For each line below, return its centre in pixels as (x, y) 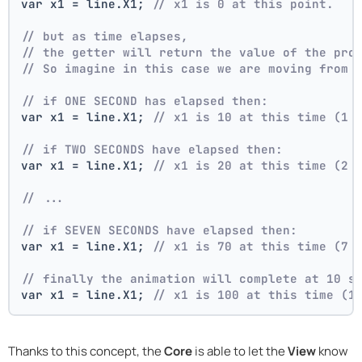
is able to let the (240, 351)
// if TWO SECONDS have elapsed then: (152, 149)
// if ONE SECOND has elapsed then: (145, 100)
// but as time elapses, (105, 36)
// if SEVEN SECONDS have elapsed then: (160, 229)
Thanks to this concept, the (86, 351)
